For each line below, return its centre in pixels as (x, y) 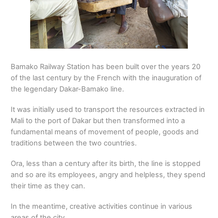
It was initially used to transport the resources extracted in (108, 109)
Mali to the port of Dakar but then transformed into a (98, 120)
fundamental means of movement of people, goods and (105, 132)
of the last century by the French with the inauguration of (106, 78)
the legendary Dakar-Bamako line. (68, 89)
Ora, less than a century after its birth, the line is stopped (106, 163)
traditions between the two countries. (74, 143)
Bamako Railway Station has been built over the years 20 (106, 66)
